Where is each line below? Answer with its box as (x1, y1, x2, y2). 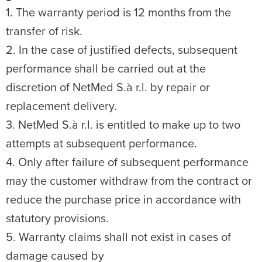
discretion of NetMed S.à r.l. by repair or (6, 81, 210, 95)
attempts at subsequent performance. (6, 137, 197, 151)
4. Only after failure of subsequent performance (6, 156, 249, 170)
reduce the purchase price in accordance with (6, 193, 241, 207)
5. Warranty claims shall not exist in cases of (6, 230, 231, 244)
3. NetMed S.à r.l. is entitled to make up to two (6, 118, 240, 132)
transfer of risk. (6, 25, 82, 39)
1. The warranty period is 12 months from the (6, 6, 231, 20)
